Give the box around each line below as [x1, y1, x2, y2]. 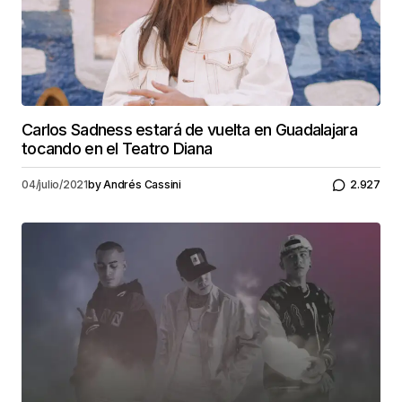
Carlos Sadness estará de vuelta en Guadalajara [22, 119, 357, 139]
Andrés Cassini [103, 178, 181, 192]
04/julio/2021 [22, 178, 88, 192]
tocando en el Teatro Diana [22, 138, 213, 158]
